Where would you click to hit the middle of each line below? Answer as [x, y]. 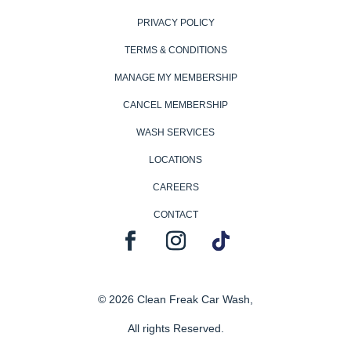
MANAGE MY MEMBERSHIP [175, 78]
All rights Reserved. [175, 329]
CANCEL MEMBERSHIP [175, 105]
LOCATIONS [175, 160]
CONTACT [175, 215]
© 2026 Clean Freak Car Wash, [175, 300]
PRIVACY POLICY [175, 23]
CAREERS [175, 188]
